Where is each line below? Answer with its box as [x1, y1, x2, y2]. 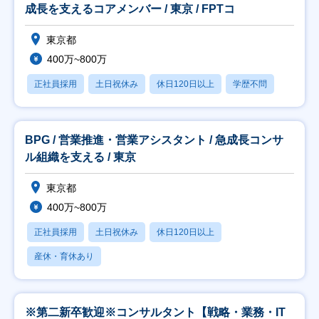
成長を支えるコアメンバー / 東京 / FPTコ [25, 3, 235, 15]
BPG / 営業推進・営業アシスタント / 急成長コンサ [25, 134, 283, 146]
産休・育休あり [34, 251, 94, 261]
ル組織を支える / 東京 [25, 151, 136, 163]
